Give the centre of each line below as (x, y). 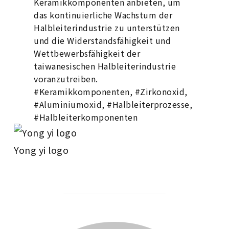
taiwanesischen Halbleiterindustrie (105, 66)
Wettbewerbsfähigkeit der (87, 53)
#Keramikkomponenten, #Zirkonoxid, (111, 91)
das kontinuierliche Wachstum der (103, 15)
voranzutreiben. (66, 79)
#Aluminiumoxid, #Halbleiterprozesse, (113, 104)
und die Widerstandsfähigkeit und (102, 40)
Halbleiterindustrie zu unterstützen (107, 28)
